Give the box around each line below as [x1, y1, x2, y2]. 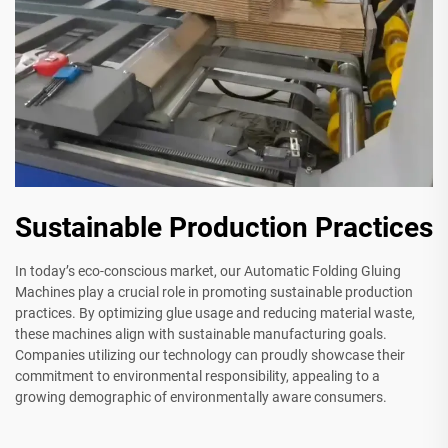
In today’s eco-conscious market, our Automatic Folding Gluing [15, 262, 401, 279]
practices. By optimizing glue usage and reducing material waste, [15, 304, 415, 321]
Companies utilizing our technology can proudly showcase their [15, 346, 405, 363]
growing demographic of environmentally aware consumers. [15, 388, 387, 405]
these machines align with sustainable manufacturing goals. [15, 325, 387, 342]
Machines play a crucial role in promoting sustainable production [15, 283, 413, 300]
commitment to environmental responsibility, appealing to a [15, 367, 380, 384]
